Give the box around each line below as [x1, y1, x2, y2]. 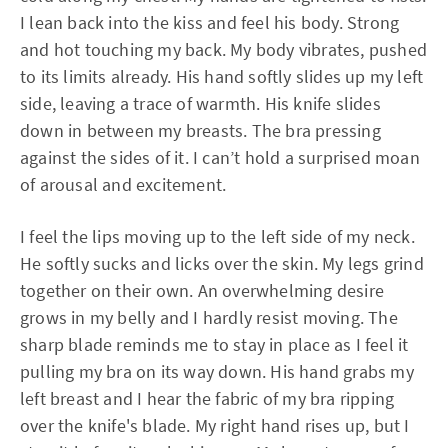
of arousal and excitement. [20, 173, 227, 196]
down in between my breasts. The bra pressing [20, 119, 381, 142]
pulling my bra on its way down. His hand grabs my [20, 360, 414, 383]
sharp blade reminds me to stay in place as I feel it [20, 333, 409, 356]
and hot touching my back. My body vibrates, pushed [20, 38, 428, 61]
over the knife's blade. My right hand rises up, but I [20, 414, 410, 437]
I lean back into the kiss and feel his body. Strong [20, 11, 400, 34]
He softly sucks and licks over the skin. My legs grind [20, 252, 424, 275]
